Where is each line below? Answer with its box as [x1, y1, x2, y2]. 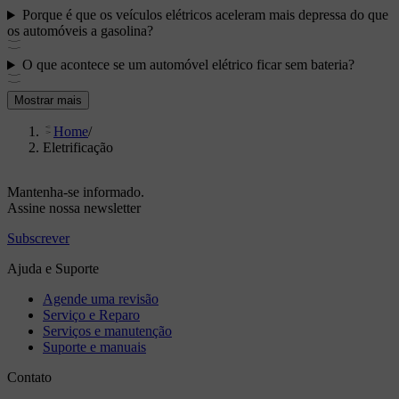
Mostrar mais [14, 94, 82, 108]
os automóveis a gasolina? [7, 23, 153, 39]
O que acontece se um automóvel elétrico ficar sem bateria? [21, 57, 354, 73]
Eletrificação [43, 140, 113, 156]
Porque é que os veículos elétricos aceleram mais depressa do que [21, 7, 388, 23]
